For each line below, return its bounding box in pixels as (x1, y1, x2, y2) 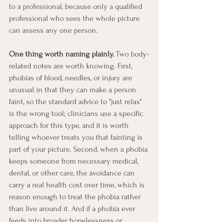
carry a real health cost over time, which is (9, 180, 147, 189)
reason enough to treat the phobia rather (9, 192, 143, 201)
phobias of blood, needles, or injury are (9, 73, 134, 82)
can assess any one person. (9, 25, 98, 35)
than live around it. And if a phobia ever (9, 204, 137, 213)
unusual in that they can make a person (9, 85, 138, 94)
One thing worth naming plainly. (9, 49, 114, 58)
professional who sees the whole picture (9, 13, 142, 23)
